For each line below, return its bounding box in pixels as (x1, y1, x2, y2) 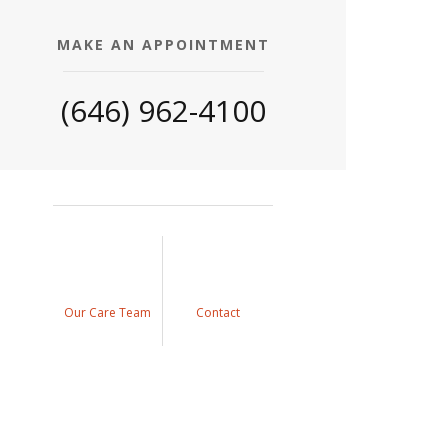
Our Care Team (64, 303, 152, 321)
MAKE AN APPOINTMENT (56, 34, 270, 54)
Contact (196, 303, 241, 321)
